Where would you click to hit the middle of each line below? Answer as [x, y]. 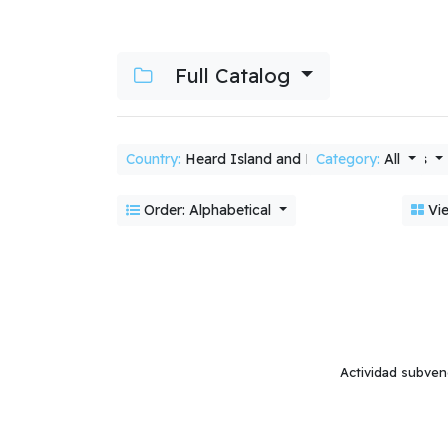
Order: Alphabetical [207, 209]
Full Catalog [232, 75]
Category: [348, 159]
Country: [153, 159]
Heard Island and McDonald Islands [306, 159]
